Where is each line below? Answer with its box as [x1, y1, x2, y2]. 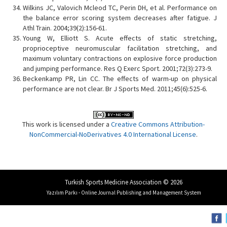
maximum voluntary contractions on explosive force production [23, 54, 217, 63]
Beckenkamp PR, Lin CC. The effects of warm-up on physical [23, 74, 217, 84]
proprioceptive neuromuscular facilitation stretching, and [23, 44, 217, 53]
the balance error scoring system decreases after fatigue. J [23, 13, 217, 23]
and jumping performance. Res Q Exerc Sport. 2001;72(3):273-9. [23, 64, 212, 73]
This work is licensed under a [22, 120, 111, 129]
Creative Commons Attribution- [111, 120, 205, 129]
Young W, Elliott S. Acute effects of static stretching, [23, 33, 217, 43]
